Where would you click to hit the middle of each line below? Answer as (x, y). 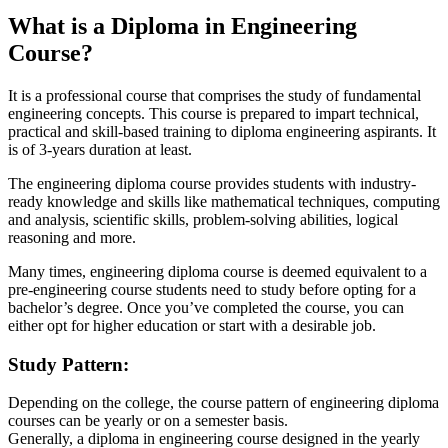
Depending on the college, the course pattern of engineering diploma (223, 403)
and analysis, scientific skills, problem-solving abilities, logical (203, 220)
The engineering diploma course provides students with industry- (212, 184)
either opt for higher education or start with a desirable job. (192, 326)
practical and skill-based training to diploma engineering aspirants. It (222, 132)
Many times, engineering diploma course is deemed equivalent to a (217, 272)
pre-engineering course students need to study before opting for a (212, 290)
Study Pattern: (68, 364)
